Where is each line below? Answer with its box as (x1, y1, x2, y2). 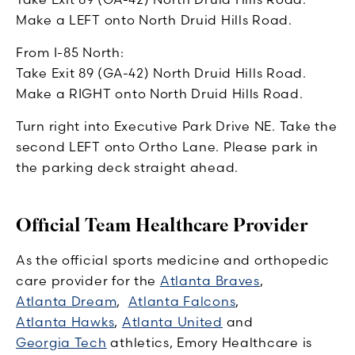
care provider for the (16, 273, 160, 289)
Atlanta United (121, 314, 223, 330)
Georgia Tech (16, 334, 107, 351)
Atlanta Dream (16, 293, 117, 310)
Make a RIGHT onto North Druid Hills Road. (16, 86, 303, 102)
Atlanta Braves (159, 273, 260, 289)
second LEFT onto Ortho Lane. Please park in (16, 139, 319, 155)
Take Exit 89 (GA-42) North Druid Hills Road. (16, 65, 307, 82)
